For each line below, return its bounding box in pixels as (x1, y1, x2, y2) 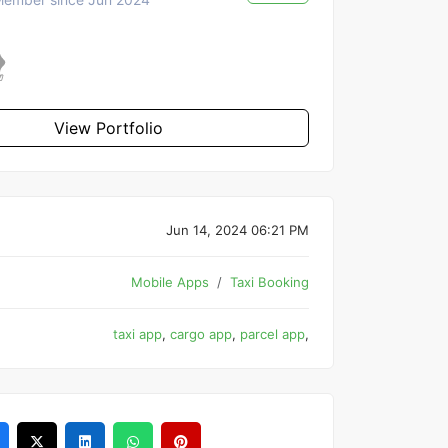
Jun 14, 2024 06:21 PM (166, 222, 309, 238)
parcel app (240, 326, 305, 342)
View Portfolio (54, 118, 163, 138)
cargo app (170, 326, 232, 342)
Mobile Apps (131, 274, 209, 290)
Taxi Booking (230, 274, 309, 290)
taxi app (113, 326, 162, 342)
